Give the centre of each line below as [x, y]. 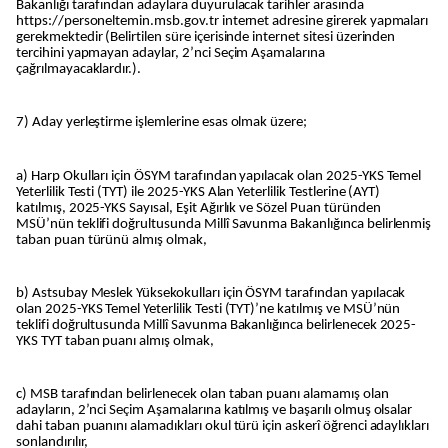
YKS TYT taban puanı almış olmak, [115, 342]
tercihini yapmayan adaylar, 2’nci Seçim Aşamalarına [170, 54]
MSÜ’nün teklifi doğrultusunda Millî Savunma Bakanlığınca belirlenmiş [224, 224]
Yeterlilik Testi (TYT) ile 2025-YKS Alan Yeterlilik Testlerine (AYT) [198, 192]
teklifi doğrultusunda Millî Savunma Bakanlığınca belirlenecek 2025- [216, 326]
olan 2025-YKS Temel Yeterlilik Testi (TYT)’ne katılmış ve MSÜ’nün [208, 310]
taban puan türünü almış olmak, [111, 240]
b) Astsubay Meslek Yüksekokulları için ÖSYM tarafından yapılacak [211, 294]
